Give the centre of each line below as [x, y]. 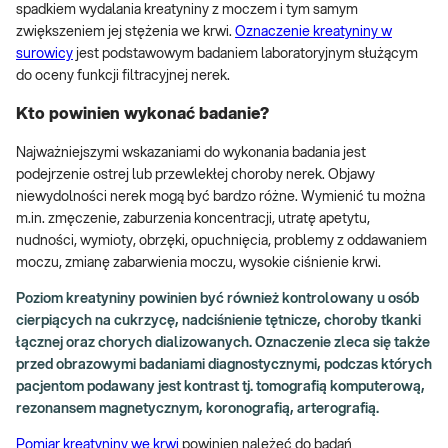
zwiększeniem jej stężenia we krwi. [125, 32]
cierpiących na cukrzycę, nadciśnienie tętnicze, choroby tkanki [218, 320]
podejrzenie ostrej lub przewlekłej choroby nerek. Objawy [195, 174]
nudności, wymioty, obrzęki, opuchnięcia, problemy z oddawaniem [221, 240]
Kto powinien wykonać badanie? [142, 114]
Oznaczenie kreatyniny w [313, 32]
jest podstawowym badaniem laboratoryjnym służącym [245, 54]
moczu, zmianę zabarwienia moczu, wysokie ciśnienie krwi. [198, 262]
